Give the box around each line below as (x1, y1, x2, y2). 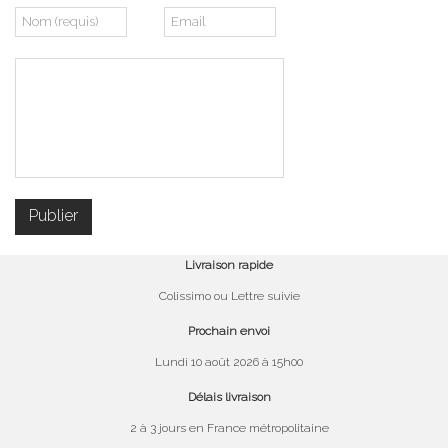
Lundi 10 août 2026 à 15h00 (155, 354, 303, 369)
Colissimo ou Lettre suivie (158, 288, 300, 303)
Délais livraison (187, 389, 271, 404)
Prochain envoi (188, 323, 270, 338)
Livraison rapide (185, 257, 273, 272)
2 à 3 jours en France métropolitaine (129, 420, 329, 435)
